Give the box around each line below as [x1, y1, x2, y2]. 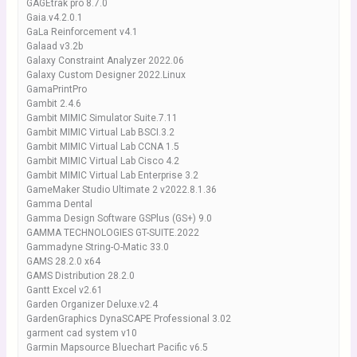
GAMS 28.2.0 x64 [25, 256, 100, 267]
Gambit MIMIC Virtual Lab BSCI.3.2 [25, 127, 175, 138]
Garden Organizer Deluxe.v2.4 [25, 299, 158, 310]
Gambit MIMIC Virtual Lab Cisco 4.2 [25, 155, 179, 167]
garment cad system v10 [25, 328, 137, 339]
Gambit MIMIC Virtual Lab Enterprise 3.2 [25, 170, 198, 181]
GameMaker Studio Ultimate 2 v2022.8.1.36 [25, 184, 217, 195]
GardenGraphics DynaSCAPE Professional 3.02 [25, 313, 231, 324]
